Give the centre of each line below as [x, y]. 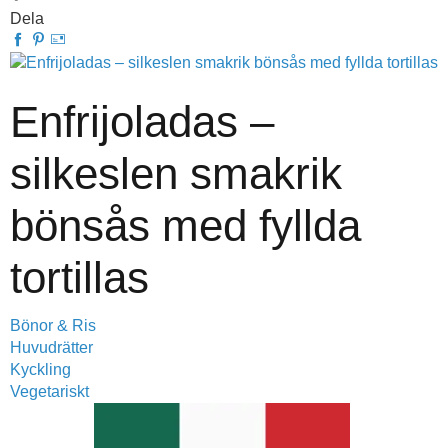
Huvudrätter [51, 347]
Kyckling [40, 369]
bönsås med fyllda [185, 225]
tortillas [79, 277]
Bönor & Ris [53, 325]
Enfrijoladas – [142, 121]
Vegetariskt [49, 391]
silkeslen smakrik [176, 173]
